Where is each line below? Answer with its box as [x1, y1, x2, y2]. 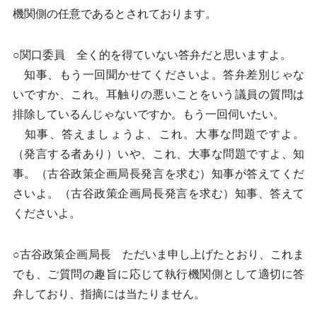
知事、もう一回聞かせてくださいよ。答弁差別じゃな [12, 69, 305, 81]
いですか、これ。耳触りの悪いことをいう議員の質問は [12, 88, 305, 100]
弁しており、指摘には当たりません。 [12, 288, 205, 300]
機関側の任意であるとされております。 [12, 8, 217, 20]
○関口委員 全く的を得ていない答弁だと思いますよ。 [12, 49, 292, 61]
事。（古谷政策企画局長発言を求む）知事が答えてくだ [12, 168, 305, 180]
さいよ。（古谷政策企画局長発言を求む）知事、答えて [12, 188, 305, 200]
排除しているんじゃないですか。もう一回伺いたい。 [12, 108, 284, 120]
